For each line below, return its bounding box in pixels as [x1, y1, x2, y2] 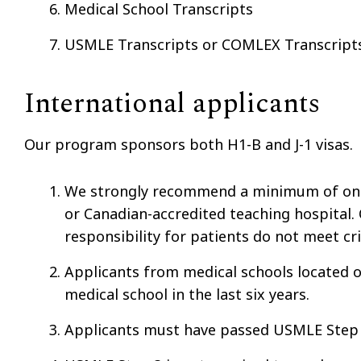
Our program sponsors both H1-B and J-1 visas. [24, 134, 353, 154]
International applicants [24, 82, 320, 125]
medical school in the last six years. [64, 284, 309, 304]
